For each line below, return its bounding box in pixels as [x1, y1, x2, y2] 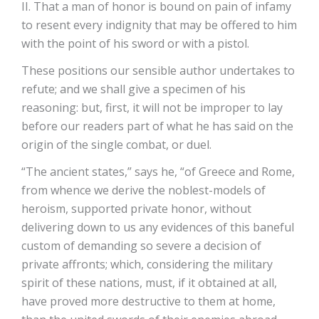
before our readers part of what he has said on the [21, 117, 293, 134]
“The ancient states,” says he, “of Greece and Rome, [21, 163, 295, 179]
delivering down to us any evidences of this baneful [21, 219, 294, 235]
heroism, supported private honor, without [21, 200, 251, 216]
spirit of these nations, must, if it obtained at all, [21, 274, 277, 291]
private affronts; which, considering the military [21, 256, 273, 272]
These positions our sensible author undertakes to [21, 62, 295, 78]
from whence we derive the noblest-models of [21, 182, 266, 198]
